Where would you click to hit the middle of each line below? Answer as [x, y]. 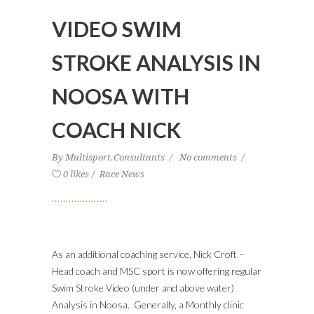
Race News [122, 174]
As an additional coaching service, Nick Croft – [148, 254]
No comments [209, 157]
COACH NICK [116, 129]
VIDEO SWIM [117, 28]
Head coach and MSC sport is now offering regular [157, 271]
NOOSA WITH [121, 96]
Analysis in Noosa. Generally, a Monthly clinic [148, 304]
